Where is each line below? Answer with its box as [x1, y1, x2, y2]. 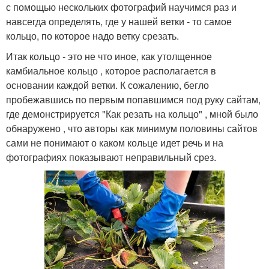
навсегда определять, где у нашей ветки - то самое [6, 14, 232, 28]
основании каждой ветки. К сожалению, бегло [6, 77, 209, 92]
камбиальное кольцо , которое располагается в [6, 63, 216, 77]
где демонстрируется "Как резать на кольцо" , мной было [6, 106, 258, 121]
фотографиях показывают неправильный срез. [6, 150, 216, 164]
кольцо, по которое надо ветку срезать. [6, 28, 179, 43]
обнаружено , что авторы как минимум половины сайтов [6, 121, 258, 135]
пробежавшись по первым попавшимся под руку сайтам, [6, 92, 261, 106]
